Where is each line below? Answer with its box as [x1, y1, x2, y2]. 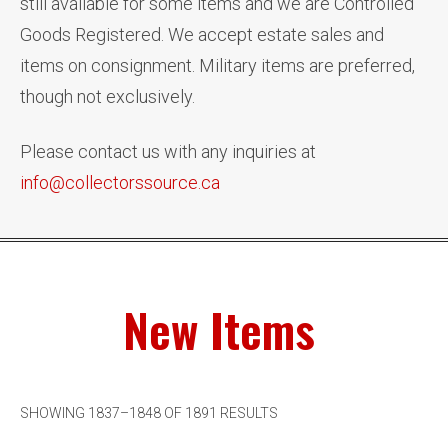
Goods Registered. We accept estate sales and [20, 24, 384, 45]
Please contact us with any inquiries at [20, 141, 316, 162]
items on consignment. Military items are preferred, [20, 55, 415, 76]
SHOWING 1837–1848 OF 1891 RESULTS [20, 405, 278, 421]
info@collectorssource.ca [20, 172, 220, 193]
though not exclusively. [20, 86, 195, 107]
